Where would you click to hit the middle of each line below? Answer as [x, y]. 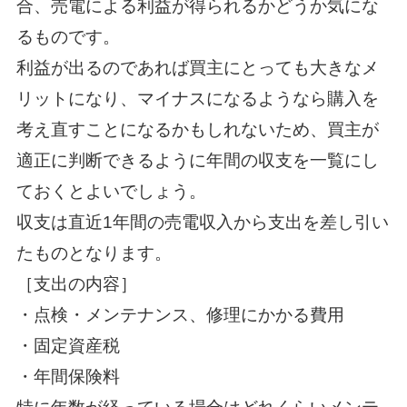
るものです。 [68, 36]
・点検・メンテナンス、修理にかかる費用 [180, 314]
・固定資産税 [68, 345]
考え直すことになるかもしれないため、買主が [197, 129]
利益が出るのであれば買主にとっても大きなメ [197, 67]
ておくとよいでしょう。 [111, 191]
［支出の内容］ [76, 283]
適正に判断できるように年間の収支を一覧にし [197, 160]
